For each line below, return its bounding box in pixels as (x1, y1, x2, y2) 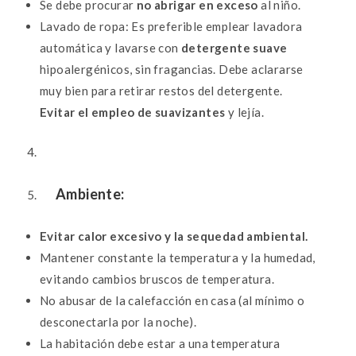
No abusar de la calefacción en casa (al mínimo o (40, 292, 305, 308)
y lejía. (225, 105, 267, 120)
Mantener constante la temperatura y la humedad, (40, 250, 315, 265)
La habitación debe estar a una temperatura (40, 335, 281, 350)
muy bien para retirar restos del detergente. (40, 83, 285, 99)
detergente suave (181, 41, 288, 56)
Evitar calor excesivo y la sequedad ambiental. (40, 228, 308, 243)
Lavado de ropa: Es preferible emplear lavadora (40, 19, 303, 34)
